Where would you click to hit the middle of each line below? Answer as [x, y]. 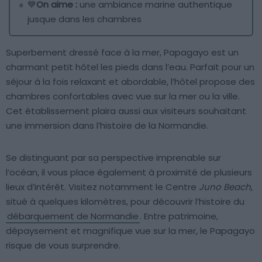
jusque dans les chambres [85, 19]
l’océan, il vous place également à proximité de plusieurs [129, 172]
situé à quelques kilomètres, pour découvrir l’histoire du [125, 201]
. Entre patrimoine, [179, 216]
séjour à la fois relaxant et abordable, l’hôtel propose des [130, 81]
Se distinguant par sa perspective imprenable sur [113, 157]
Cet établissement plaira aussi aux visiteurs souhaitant [126, 111]
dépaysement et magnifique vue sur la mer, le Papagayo [130, 230]
